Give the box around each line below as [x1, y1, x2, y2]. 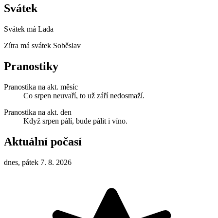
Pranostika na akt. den [4, 108, 72, 116]
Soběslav [53, 41, 81, 50]
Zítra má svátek [4, 41, 53, 50]
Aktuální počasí [4, 135, 82, 148]
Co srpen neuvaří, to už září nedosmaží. [23, 91, 145, 100]
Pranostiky [4, 59, 58, 73]
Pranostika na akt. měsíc [4, 82, 78, 91]
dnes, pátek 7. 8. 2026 [4, 158, 72, 166]
